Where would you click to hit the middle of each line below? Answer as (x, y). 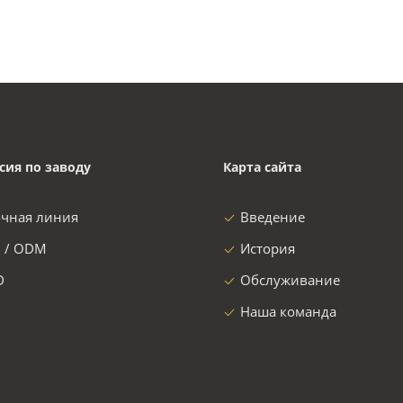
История (268, 248)
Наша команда (288, 311)
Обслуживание (290, 280)
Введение (273, 217)
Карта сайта (262, 167)
